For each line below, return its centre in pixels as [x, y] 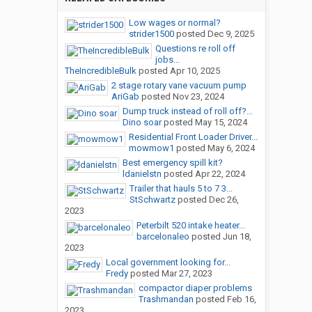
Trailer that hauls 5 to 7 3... [181, 189]
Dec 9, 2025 [231, 34]
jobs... [167, 60]
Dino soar [142, 123]
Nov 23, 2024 [198, 97]
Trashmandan [166, 299]
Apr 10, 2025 [195, 71]
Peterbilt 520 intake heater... [190, 226]
